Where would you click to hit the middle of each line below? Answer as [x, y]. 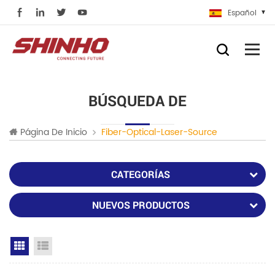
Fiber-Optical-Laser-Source [159, 133]
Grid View [49, 247]
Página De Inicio [54, 133]
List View [70, 247]
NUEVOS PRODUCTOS [141, 205]
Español [242, 13]
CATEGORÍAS [141, 174]
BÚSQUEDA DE [137, 101]
